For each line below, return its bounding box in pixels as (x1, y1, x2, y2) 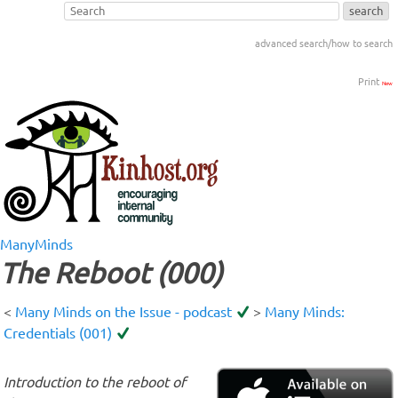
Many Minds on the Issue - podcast (15, 303, 232, 320)
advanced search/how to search (255, 37, 393, 49)
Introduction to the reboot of (4, 373, 186, 390)
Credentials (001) (4, 324, 112, 341)
